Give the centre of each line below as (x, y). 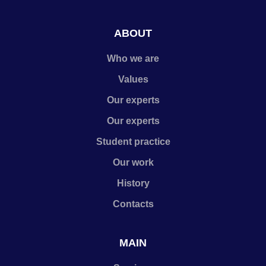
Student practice (133, 142)
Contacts (133, 204)
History (133, 183)
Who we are (133, 58)
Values (133, 79)
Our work (133, 162)
